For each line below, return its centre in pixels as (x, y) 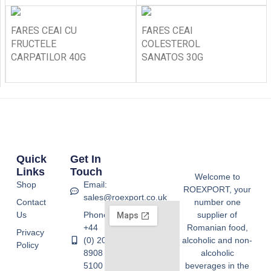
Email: (96, 184)
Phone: (97, 214)
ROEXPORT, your (217, 189)
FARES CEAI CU (44, 31)
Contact (31, 202)
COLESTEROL (171, 44)
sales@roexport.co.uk (126, 197)
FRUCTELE (34, 44)
